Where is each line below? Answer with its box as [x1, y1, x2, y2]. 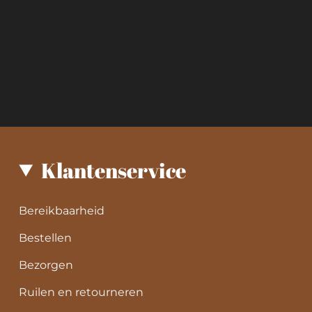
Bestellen [19, 231, 72, 244]
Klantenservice [41, 156, 187, 185]
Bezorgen [19, 258, 74, 272]
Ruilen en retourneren [19, 286, 144, 299]
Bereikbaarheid [19, 204, 105, 217]
